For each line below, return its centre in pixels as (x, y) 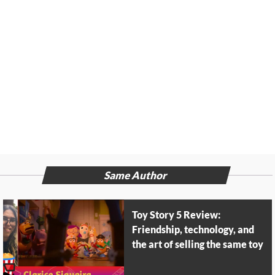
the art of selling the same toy (198, 245)
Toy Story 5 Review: (176, 215)
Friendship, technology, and (193, 230)
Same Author (136, 176)
